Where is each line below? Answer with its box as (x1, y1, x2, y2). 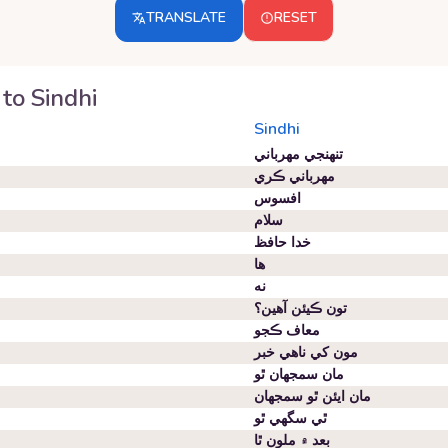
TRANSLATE (145, 8, 226, 27)
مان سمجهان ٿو (254, 365, 344, 384)
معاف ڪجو (254, 321, 320, 340)
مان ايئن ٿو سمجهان (254, 387, 371, 406)
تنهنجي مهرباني (254, 145, 343, 164)
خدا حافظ (254, 233, 311, 252)
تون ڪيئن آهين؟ (254, 299, 347, 318)
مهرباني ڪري (254, 167, 335, 186)
